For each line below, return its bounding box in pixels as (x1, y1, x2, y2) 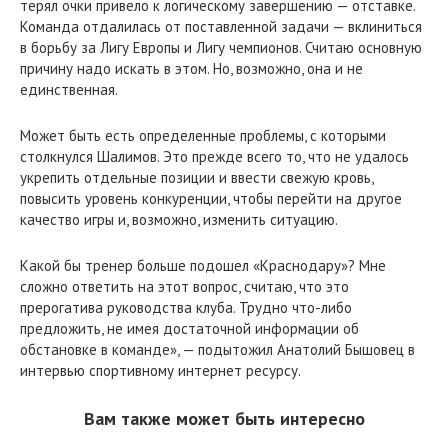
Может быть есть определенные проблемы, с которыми (20, 125, 386, 145)
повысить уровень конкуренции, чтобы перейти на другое (20, 188, 402, 208)
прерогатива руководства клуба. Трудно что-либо (20, 297, 352, 317)
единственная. (20, 79, 118, 99)
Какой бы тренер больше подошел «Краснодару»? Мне (20, 255, 386, 275)
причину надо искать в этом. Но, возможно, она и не (20, 58, 363, 78)
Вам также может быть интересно (83, 406, 365, 430)
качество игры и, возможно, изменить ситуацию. (20, 209, 338, 229)
